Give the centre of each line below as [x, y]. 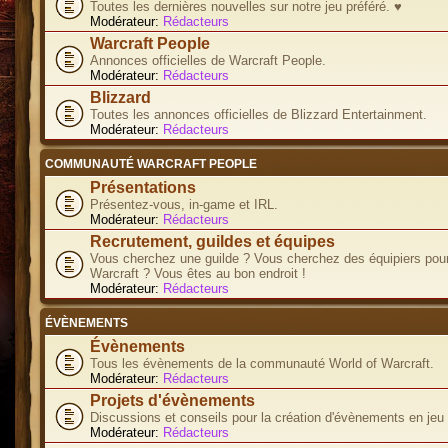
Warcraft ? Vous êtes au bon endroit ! [198, 273]
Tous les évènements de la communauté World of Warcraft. [262, 363]
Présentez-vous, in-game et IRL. [184, 204]
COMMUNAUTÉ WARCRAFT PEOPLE [151, 163]
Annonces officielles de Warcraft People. [208, 60]
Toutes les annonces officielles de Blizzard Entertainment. [258, 114]
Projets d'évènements [172, 400]
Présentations [143, 187]
